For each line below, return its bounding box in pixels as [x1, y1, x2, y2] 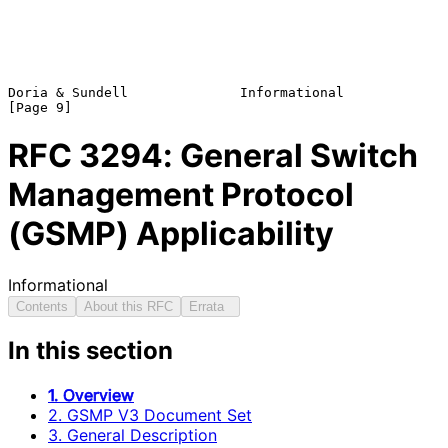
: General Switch [163, 136, 418, 176]
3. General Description [48, 425, 217, 446]
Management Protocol [8, 175, 354, 215]
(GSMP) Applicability [8, 214, 334, 254]
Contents [16, 298, 68, 314]
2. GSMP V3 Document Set [48, 405, 252, 426]
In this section [8, 336, 173, 366]
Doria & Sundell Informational [8, 84, 344, 100]
